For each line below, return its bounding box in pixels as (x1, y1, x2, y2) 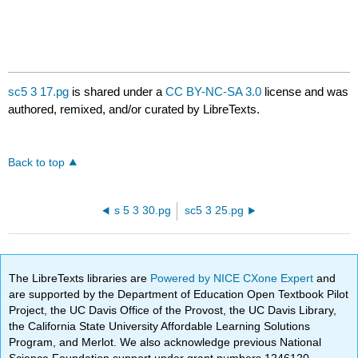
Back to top (8, 157, 66, 169)
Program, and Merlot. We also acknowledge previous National (9, 335, 322, 348)
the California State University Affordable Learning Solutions (9, 319, 311, 332)
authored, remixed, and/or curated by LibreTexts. (8, 102, 261, 117)
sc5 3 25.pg (185, 205, 245, 217)
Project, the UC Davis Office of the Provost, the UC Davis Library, (9, 303, 337, 316)
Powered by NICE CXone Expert (150, 271, 317, 284)
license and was (261, 85, 349, 99)
